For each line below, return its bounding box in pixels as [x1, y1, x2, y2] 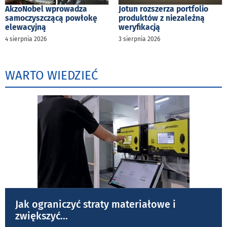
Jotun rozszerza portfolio [119, 4, 208, 14]
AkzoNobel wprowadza [5, 4, 87, 14]
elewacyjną [5, 22, 46, 32]
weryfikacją [119, 22, 160, 32]
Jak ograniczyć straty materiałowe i [15, 198, 176, 210]
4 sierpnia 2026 [5, 35, 47, 43]
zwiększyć [15, 209, 60, 222]
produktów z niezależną [119, 13, 205, 23]
